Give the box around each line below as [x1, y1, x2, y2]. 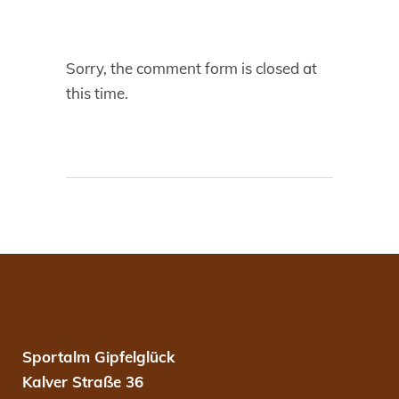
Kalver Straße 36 [22, 372, 143, 391]
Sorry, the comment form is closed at [66, 59, 317, 77]
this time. [66, 84, 128, 102]
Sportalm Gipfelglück [22, 347, 175, 366]
